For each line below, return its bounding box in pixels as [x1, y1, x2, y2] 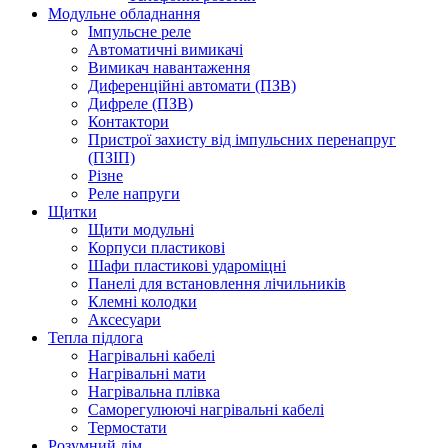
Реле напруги [88, 184, 180, 202]
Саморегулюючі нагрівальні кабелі [88, 400, 324, 418]
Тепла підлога [48, 328, 143, 346]
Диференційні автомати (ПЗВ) [88, 76, 296, 94]
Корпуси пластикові [88, 238, 225, 256]
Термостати [88, 418, 167, 436]
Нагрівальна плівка [88, 382, 220, 400]
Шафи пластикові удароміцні [88, 256, 286, 274]
